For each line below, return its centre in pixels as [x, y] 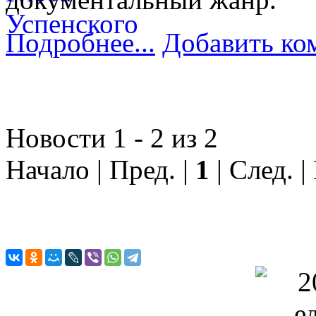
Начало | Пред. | [101, 169]
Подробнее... [80, 42]
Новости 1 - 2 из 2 [112, 138]
